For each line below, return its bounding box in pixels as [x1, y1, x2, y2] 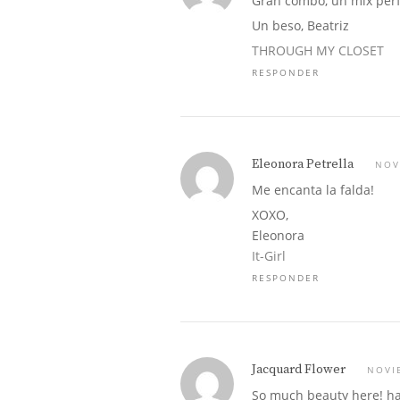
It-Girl [252, 247, 286, 264]
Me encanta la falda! [252, 181, 374, 198]
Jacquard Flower [252, 362, 346, 378]
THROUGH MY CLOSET [252, 42, 384, 59]
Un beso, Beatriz [252, 17, 349, 34]
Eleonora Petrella [252, 156, 354, 172]
